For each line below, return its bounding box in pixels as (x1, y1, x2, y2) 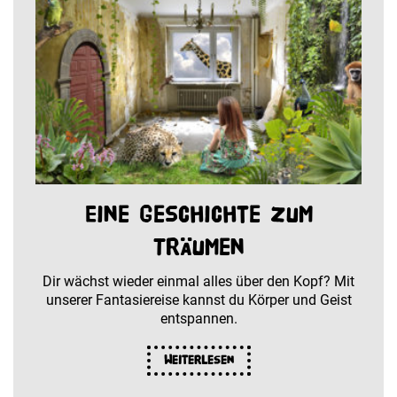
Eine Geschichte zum (84, 200, 313, 227)
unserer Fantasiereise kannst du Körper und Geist (45, 291, 352, 308)
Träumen (152, 233, 245, 260)
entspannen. (160, 309, 237, 327)
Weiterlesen (163, 353, 234, 367)
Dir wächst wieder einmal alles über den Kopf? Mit (43, 272, 354, 290)
